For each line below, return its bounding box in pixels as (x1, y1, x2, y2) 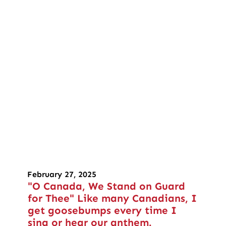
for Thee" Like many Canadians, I (27, 192, 197, 205)
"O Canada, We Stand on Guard (27, 180, 185, 193)
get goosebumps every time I (27, 204, 177, 217)
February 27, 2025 (27, 169, 97, 180)
